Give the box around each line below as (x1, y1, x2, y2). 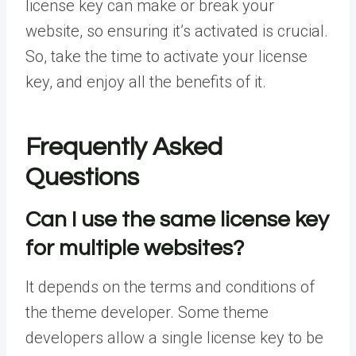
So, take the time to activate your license (25, 47, 308, 67)
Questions (25, 164, 139, 192)
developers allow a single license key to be (25, 328, 323, 348)
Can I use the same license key (25, 208, 329, 232)
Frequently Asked (25, 134, 222, 161)
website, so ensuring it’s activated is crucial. (25, 21, 328, 41)
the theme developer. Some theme (25, 303, 269, 323)
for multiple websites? (25, 237, 244, 261)
